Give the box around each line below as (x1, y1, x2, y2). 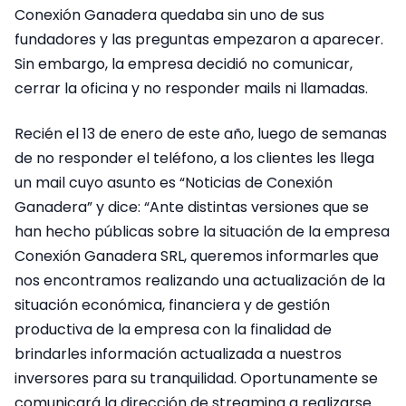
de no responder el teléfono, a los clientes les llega (14, 147, 374, 169)
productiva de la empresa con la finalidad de (14, 318, 332, 340)
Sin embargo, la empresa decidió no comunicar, (14, 53, 353, 75)
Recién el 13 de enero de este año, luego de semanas (14, 122, 387, 144)
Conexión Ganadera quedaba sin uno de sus (14, 5, 324, 26)
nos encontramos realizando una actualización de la (14, 269, 385, 291)
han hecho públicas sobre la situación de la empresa (14, 220, 390, 242)
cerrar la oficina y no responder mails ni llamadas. (14, 78, 368, 100)
